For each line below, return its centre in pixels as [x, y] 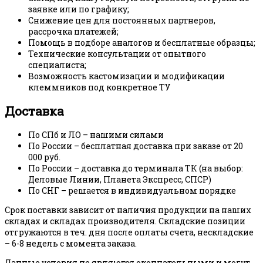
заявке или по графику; [79, 9]
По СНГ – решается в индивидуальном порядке [132, 191]
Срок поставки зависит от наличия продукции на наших [128, 210]
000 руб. [44, 157]
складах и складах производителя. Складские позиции [125, 221]
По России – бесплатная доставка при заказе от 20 [136, 146]
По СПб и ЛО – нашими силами [96, 135]
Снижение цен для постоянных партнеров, [122, 20]
